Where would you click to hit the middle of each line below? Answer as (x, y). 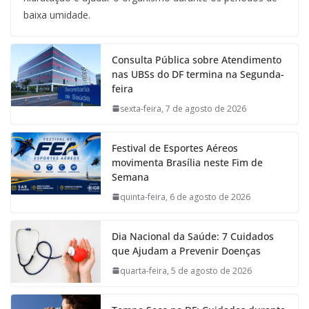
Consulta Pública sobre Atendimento (197, 59)
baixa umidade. (57, 14)
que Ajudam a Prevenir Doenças (186, 250)
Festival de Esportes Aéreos (175, 148)
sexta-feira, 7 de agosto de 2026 (183, 108)
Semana (130, 177)
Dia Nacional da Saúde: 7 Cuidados (193, 236)
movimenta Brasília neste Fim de (187, 162)
